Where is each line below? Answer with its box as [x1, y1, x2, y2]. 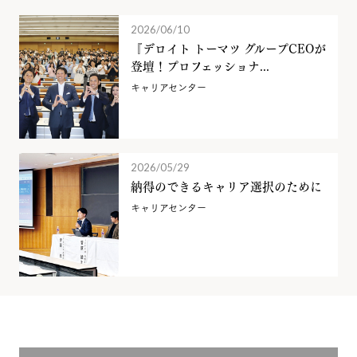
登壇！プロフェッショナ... [130, 55, 269, 75]
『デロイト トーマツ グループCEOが [130, 37, 326, 57]
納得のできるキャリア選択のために [130, 175, 322, 195]
